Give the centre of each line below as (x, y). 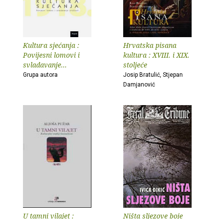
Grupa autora (40, 75)
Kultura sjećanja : (51, 45)
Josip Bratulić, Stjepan (153, 75)
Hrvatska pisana (150, 45)
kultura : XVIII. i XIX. (156, 55)
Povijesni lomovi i (51, 55)
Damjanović (139, 85)
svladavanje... (45, 65)
